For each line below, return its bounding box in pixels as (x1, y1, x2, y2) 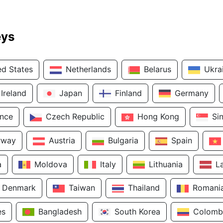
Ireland (1, 88, 26, 98)
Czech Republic (46, 111, 105, 122)
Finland (115, 88, 142, 98)
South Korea (114, 206, 160, 217)
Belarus (144, 64, 171, 74)
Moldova (34, 159, 67, 169)
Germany (175, 88, 209, 98)
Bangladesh (38, 206, 82, 217)
